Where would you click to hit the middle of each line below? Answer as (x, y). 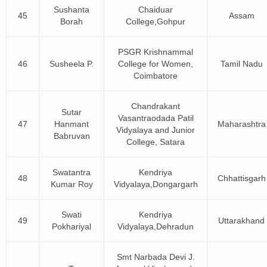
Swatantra (72, 172)
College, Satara (156, 142)
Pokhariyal (72, 226)
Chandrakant (156, 106)
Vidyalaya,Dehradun (156, 226)
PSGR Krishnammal (156, 52)
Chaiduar (156, 10)
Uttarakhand (241, 221)
